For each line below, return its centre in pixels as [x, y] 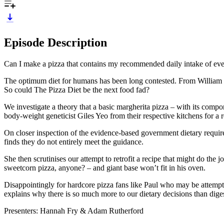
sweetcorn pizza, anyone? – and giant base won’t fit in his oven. [105, 167]
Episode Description [55, 42]
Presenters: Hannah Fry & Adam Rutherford [74, 210]
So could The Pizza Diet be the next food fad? [77, 89]
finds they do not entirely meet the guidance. [74, 141]
